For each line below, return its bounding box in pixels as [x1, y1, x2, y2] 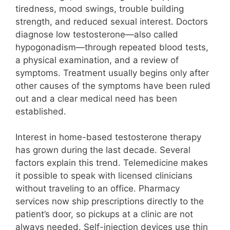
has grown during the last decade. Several [15, 145, 190, 156]
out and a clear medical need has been [15, 93, 177, 104]
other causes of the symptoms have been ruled [15, 80, 210, 91]
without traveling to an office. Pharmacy [15, 183, 180, 194]
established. [15, 106, 66, 117]
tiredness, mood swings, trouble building [15, 3, 184, 14]
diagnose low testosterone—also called [15, 29, 178, 40]
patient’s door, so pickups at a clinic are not [15, 209, 193, 220]
